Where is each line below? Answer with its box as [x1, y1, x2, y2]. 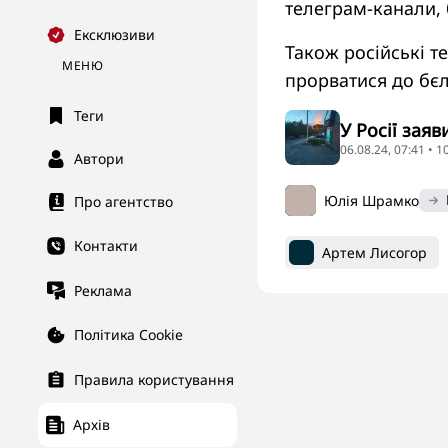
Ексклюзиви [74, 25, 155, 45]
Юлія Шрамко [324, 190, 419, 210]
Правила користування [74, 370, 234, 390]
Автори [74, 149, 124, 169]
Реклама [74, 280, 132, 300]
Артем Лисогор [322, 242, 427, 262]
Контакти [74, 236, 138, 256]
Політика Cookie [74, 325, 183, 345]
